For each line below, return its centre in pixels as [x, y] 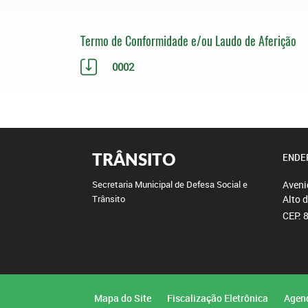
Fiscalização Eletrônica [218, 298]
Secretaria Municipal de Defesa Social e [170, 185]
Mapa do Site [123, 298]
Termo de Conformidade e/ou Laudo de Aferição [188, 41]
